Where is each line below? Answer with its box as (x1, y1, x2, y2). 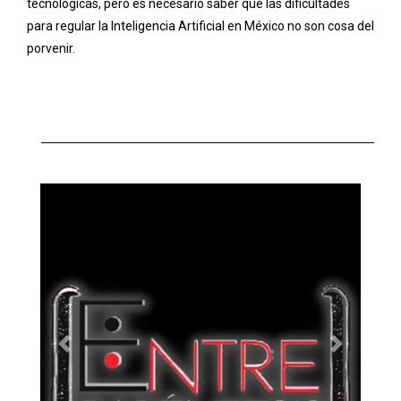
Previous (63, 343, 120, 361)
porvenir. (27, 41, 75, 56)
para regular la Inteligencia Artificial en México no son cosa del (27, 19, 374, 34)
